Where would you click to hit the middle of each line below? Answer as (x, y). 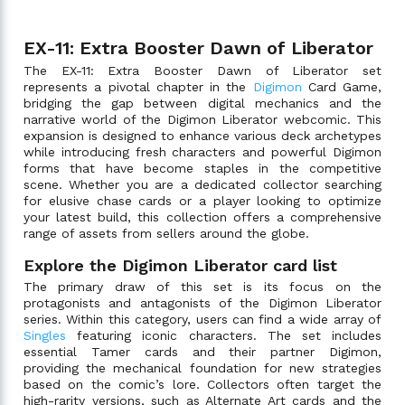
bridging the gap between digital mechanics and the (202, 103)
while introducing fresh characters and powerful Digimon (202, 151)
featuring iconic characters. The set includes (224, 335)
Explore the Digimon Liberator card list (180, 265)
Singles (45, 335)
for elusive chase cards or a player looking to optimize (202, 200)
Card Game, (341, 86)
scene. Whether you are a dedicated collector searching (202, 184)
